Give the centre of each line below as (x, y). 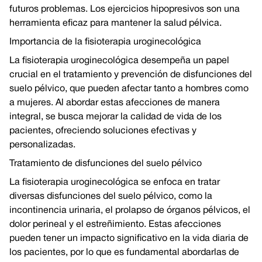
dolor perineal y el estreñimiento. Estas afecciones (115, 225)
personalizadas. (42, 145)
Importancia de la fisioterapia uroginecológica (105, 42)
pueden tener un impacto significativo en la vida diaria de (129, 239)
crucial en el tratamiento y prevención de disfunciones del (131, 75)
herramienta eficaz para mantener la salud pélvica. (116, 23)
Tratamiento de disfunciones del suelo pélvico (106, 164)
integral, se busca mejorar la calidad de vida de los (116, 117)
